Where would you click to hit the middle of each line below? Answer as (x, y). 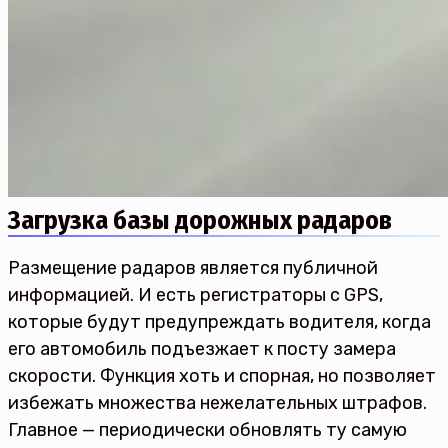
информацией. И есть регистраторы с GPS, (195, 295)
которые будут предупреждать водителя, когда (219, 322)
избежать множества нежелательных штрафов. (217, 403)
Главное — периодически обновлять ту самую (207, 430)
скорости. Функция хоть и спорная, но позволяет (222, 376)
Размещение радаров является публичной (193, 268)
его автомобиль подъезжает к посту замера (202, 349)
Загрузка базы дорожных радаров (200, 220)
